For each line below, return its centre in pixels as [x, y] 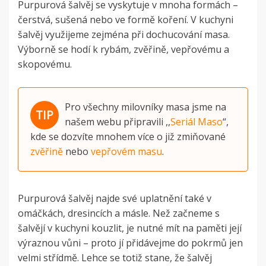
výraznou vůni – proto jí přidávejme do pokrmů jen [130, 243]
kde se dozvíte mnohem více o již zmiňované [128, 136]
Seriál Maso [196, 121]
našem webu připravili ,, [117, 121]
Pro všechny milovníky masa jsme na [145, 107]
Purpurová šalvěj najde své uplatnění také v [115, 198]
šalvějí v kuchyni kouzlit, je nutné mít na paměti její [130, 228]
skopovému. [45, 64]
